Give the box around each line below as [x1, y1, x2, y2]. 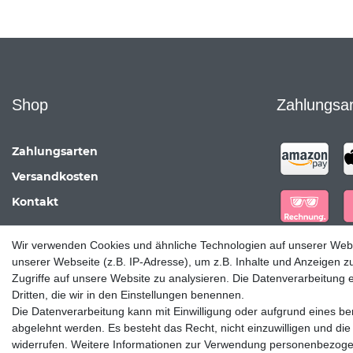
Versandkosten [12, 169, 98, 184]
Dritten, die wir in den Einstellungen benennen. [12, 288, 244, 301]
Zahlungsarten [12, 143, 98, 158]
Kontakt [12, 194, 58, 209]
